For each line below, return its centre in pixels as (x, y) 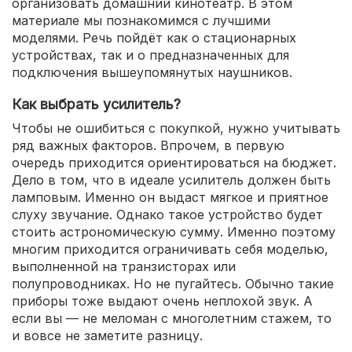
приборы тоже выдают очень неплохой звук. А (162, 301)
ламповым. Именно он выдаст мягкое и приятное (170, 197)
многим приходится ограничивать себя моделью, (170, 249)
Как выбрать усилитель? (96, 104)
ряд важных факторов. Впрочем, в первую (148, 145)
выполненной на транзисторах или (124, 266)
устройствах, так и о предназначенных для (150, 55)
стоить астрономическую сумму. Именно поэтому (174, 232)
